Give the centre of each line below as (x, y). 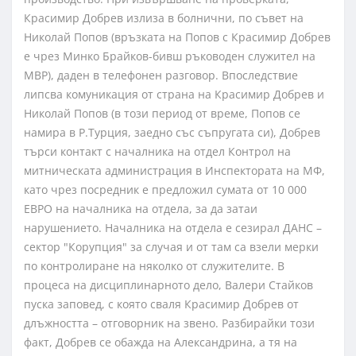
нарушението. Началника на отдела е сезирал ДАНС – (173, 228)
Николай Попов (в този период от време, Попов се (162, 114)
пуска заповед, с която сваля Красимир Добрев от (161, 304)
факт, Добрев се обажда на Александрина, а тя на (161, 342)
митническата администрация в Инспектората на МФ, (174, 171)
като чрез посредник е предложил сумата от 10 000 (165, 190)
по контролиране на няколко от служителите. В (154, 266)
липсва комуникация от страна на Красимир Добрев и (174, 95)
